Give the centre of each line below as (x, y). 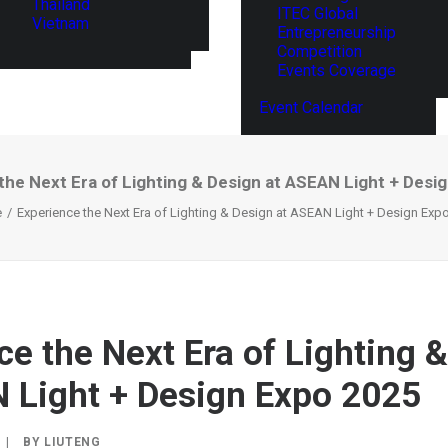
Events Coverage (336, 70)
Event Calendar (311, 107)
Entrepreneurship (336, 32)
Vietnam (60, 23)
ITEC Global (317, 13)
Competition (319, 51)
